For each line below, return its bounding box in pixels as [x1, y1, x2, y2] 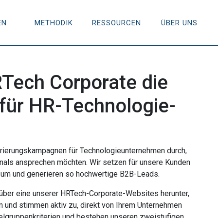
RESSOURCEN [92, 18, 141, 27]
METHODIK [35, 18, 73, 27]
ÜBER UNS [161, 18, 198, 27]
